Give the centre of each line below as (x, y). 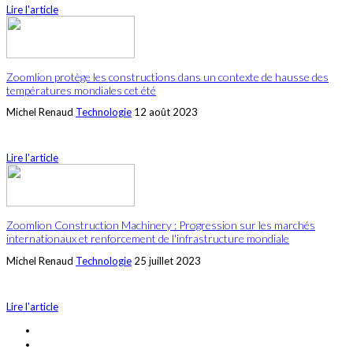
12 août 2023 (166, 112)
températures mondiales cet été (81, 90)
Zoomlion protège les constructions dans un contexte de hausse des (167, 76)
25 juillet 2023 (167, 260)
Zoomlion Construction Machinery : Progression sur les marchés (161, 225)
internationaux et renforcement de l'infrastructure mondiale (148, 238)
